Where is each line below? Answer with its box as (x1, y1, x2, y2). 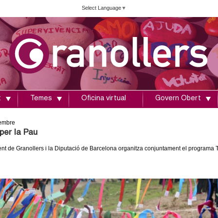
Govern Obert (155, 95, 201, 102)
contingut (74, 26, 98, 33)
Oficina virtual (81, 95, 126, 102)
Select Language (82, 4, 121, 11)
